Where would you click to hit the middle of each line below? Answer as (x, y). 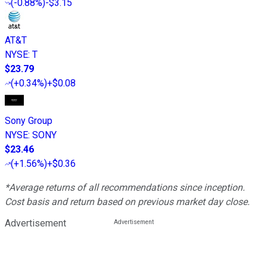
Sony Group (29, 120)
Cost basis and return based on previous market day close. (127, 201)
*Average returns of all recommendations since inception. (125, 187)
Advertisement (35, 223)
